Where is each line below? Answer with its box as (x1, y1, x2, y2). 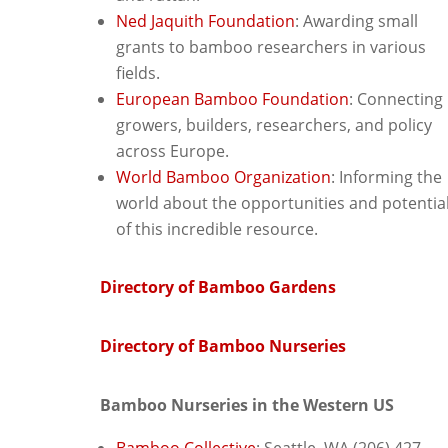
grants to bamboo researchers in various (116, 35, 426, 58)
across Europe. (116, 139, 229, 162)
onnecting (367, 87, 443, 110)
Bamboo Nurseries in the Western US (100, 393, 394, 416)
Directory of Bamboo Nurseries (100, 334, 346, 357)
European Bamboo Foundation (116, 87, 349, 110)
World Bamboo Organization (116, 165, 331, 188)
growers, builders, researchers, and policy (116, 113, 432, 136)
